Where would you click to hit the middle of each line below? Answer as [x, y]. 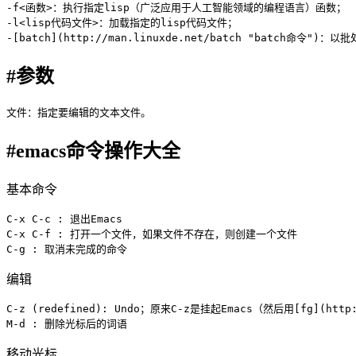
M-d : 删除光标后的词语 [67, 324]
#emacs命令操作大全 [93, 151]
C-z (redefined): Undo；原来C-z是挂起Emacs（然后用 [150, 309]
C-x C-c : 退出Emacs [64, 219]
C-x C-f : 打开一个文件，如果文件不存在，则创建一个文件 [152, 234]
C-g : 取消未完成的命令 [67, 250]
